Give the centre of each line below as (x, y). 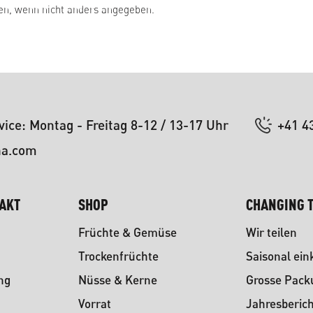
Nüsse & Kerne (118, 279)
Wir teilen (271, 232)
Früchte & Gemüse (128, 232)
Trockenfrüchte (118, 256)
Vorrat (95, 303)
